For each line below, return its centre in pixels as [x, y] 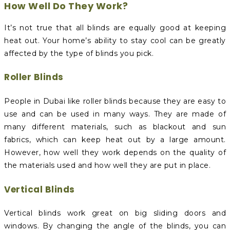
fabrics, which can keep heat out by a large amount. [115, 139]
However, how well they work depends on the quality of [115, 152]
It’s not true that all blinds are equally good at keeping [115, 27]
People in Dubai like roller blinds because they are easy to [115, 101]
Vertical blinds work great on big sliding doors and [115, 213]
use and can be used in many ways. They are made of [115, 114]
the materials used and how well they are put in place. [107, 165]
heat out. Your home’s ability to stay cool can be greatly [115, 40]
